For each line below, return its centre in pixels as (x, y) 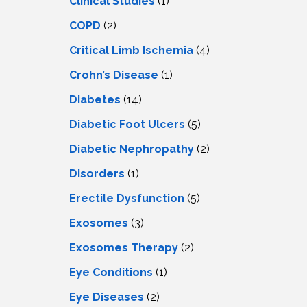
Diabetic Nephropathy (132, 149)
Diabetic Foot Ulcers (127, 124)
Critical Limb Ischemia (131, 50)
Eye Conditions (111, 272)
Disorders (97, 173)
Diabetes (95, 99)
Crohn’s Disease (114, 75)
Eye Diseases (107, 297)
